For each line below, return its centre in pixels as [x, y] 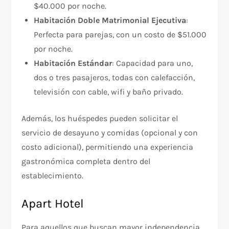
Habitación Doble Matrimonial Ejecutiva [110, 20]
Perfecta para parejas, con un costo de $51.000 [120, 34]
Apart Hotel [53, 203]
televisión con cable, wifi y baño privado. [109, 91]
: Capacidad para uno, [153, 63]
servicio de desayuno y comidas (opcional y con [110, 132]
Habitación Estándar [73, 63]
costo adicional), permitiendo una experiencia [108, 147]
